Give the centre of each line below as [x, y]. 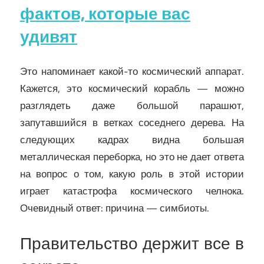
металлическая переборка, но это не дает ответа [132, 156]
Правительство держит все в [132, 243]
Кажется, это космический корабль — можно [132, 88]
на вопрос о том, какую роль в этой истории [132, 174]
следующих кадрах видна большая [132, 139]
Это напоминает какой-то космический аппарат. [132, 71]
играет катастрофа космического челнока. [132, 191]
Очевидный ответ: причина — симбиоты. [115, 208]
